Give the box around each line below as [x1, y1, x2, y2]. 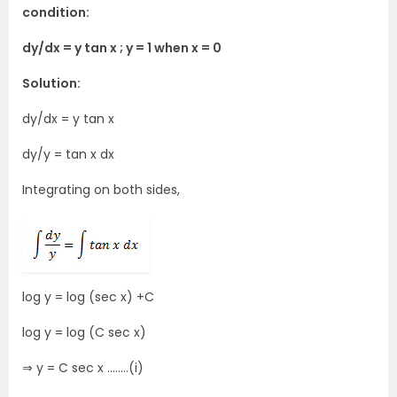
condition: [22, 4, 90, 21]
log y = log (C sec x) [22, 323, 146, 341]
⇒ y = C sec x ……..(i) [22, 359, 144, 377]
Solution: [22, 74, 81, 92]
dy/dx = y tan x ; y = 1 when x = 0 [22, 39, 222, 57]
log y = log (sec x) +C [22, 288, 154, 306]
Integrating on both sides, [22, 181, 180, 198]
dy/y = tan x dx [22, 145, 114, 163]
